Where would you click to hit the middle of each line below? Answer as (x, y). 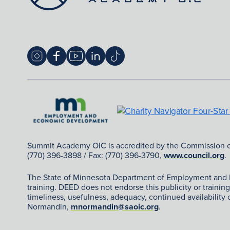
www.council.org (194, 155)
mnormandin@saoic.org (115, 207)
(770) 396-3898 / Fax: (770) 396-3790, (95, 155)
